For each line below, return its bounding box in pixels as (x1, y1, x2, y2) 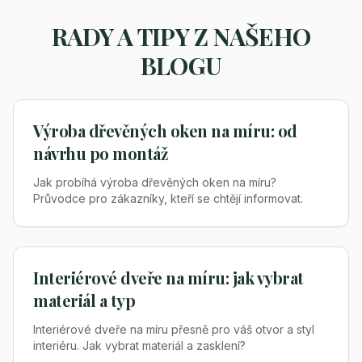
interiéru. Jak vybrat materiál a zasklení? (33, 339, 246, 352)
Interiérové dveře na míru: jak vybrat (33, 267, 304, 288)
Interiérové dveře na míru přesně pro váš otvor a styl (33, 322, 314, 336)
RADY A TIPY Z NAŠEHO (52, 20, 310, 53)
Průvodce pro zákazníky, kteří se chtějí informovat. (33, 192, 303, 205)
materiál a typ (33, 289, 135, 311)
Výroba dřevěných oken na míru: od (33, 120, 297, 141)
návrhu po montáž (33, 142, 167, 164)
